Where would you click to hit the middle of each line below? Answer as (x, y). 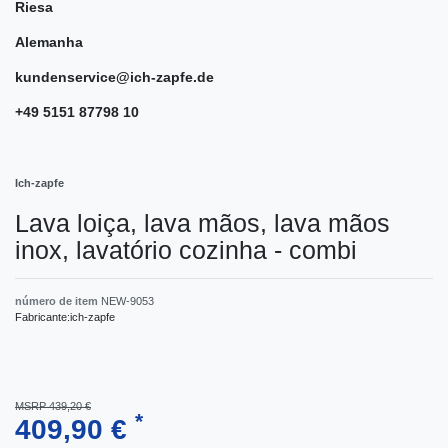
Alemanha (49, 41)
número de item (58, 300)
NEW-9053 (127, 300)
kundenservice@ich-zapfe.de (114, 76)
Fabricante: (42, 316)
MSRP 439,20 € (53, 405)
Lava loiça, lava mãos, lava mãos (202, 222)
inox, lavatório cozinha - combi (186, 249)
